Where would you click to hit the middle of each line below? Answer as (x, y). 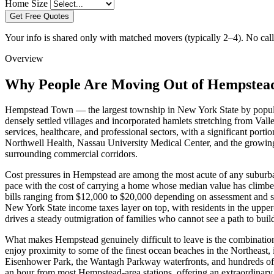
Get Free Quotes (39, 16)
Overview (24, 58)
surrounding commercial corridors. (71, 154)
